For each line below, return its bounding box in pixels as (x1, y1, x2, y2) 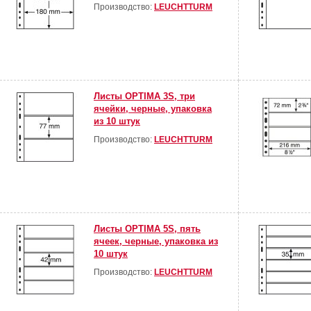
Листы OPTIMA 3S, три (94, 91, 195, 102)
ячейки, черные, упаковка (94, 103, 212, 115)
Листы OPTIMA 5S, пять (94, 224, 201, 235)
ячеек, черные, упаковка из (94, 236, 218, 247)
